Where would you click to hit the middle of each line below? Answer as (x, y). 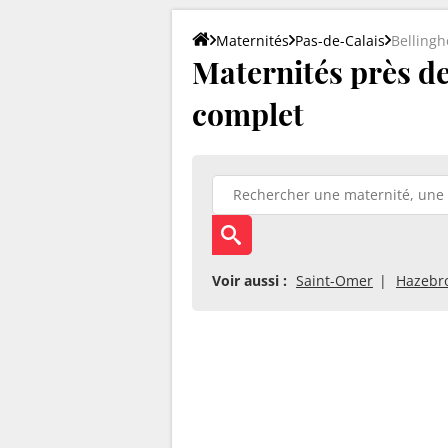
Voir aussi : (249, 280)
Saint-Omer (334, 280)
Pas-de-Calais (340, 40)
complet (248, 113)
